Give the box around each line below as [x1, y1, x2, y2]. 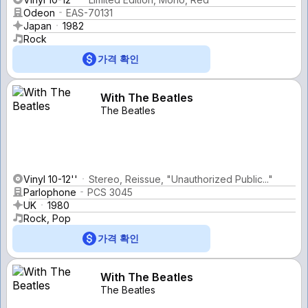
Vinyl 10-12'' [23, 173, 78, 185]
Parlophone [23, 186, 76, 198]
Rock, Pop [23, 212, 71, 224]
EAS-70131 [66, 6, 113, 19]
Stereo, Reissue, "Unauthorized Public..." [89, 173, 273, 185]
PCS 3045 [87, 186, 133, 198]
